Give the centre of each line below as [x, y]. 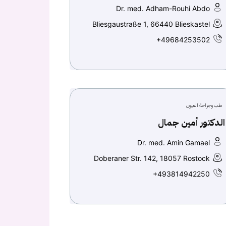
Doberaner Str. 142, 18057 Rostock [152, 158]
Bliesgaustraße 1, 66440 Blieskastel [151, 24]
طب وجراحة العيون [204, 105]
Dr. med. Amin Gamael [174, 143]
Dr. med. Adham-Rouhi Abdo [163, 8]
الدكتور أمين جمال [191, 122]
